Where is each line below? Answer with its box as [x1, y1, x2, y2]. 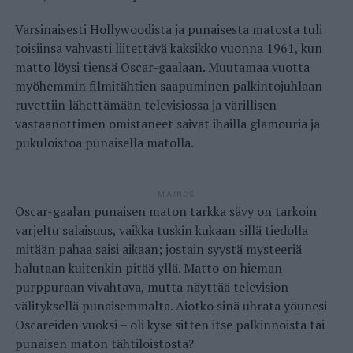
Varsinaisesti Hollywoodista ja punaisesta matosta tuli [14, 20, 322, 39]
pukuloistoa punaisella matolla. [14, 134, 194, 152]
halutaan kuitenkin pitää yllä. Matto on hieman [14, 259, 282, 277]
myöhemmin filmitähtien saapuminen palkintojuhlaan [14, 77, 322, 95]
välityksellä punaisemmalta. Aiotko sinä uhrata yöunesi [14, 297, 327, 315]
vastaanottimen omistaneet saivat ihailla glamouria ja [14, 115, 320, 133]
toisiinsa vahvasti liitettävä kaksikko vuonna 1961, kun [14, 39, 322, 58]
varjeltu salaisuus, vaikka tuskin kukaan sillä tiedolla [14, 221, 308, 240]
